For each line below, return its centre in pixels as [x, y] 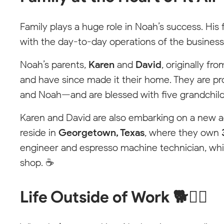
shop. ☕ [37, 163]
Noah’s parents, [54, 65]
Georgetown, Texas [101, 133]
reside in [39, 133]
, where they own [183, 133]
